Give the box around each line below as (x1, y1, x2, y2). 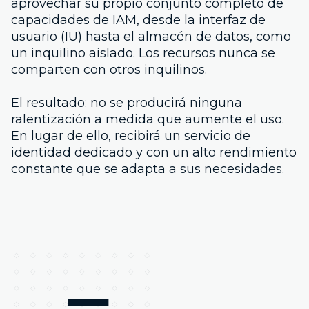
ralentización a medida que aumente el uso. (11, 111, 284, 127)
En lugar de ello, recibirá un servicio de (11, 128, 250, 143)
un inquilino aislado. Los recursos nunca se (11, 45, 275, 61)
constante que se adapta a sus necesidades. (11, 161, 284, 177)
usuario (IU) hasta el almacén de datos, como (11, 28, 291, 44)
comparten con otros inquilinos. (11, 61, 207, 77)
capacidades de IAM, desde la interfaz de (11, 12, 266, 28)
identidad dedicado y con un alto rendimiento (11, 144, 297, 160)
